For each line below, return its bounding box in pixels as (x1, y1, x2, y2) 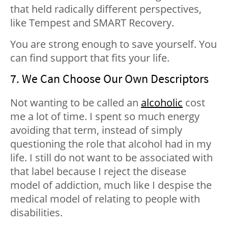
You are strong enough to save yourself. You (10, 37, 217, 51)
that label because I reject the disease (10, 164, 186, 179)
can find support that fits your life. (10, 51, 169, 65)
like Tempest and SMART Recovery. (10, 16, 174, 30)
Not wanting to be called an (10, 96, 141, 110)
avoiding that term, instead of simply (10, 123, 182, 137)
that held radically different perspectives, (10, 2, 202, 16)
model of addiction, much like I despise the (10, 178, 212, 192)
